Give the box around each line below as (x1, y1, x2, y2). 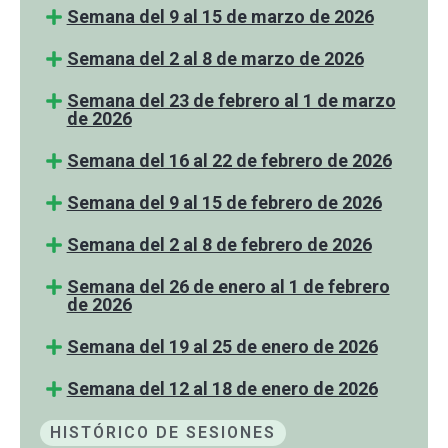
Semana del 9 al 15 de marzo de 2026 (66, 5, 374, 27)
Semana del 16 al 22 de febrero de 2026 (66, 149, 392, 171)
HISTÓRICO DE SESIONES (50, 422, 276, 442)
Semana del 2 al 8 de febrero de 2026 (66, 233, 372, 255)
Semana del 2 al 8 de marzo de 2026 (66, 47, 364, 69)
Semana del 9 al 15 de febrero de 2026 (66, 191, 382, 213)
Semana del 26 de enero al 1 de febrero (66, 275, 390, 297)
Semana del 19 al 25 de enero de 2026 (66, 335, 378, 357)
